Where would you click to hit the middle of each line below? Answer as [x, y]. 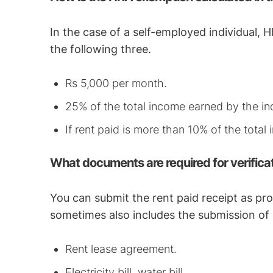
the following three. [102, 49]
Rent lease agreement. [121, 249]
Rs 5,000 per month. [118, 83]
